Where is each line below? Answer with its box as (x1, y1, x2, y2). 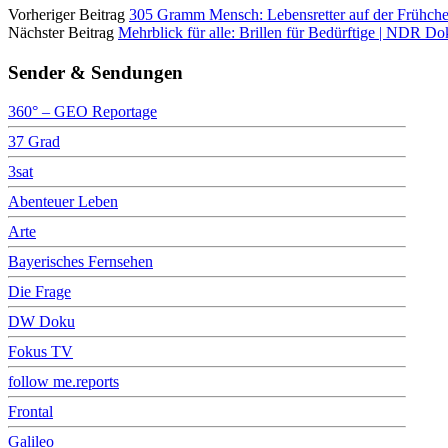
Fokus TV (8, 342, 73, 360)
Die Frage (8, 282, 71, 300)
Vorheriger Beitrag (8, 6, 125, 24)
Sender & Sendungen (8, 61, 183, 83)
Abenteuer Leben (8, 192, 118, 210)
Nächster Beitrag (8, 24, 114, 42)
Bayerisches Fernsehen (8, 252, 153, 270)
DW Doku (8, 312, 75, 330)
